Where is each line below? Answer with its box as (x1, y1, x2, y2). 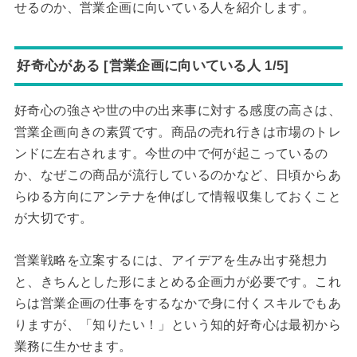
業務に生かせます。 (14, 339, 132, 353)
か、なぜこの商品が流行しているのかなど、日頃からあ (14, 168, 341, 182)
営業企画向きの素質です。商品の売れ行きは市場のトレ (14, 125, 341, 139)
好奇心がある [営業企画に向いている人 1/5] (17, 57, 289, 74)
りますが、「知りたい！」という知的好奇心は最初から (14, 317, 341, 331)
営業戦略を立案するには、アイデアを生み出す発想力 (14, 253, 328, 267)
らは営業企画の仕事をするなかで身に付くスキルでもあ (14, 296, 341, 310)
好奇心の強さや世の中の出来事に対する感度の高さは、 (14, 104, 341, 118)
